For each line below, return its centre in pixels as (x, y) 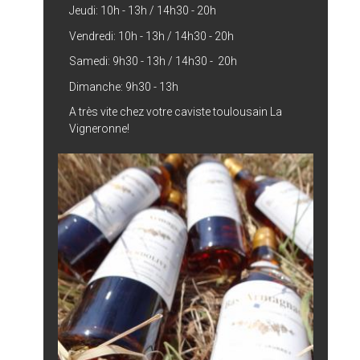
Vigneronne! (100, 129)
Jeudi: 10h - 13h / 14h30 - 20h (143, 11)
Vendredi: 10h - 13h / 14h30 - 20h (152, 36)
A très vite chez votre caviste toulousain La (176, 112)
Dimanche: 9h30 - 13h (124, 86)
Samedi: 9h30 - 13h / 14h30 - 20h (153, 61)
